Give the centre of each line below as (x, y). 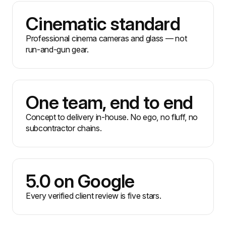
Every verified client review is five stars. (94, 196)
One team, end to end (109, 103)
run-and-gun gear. (57, 50)
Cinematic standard (103, 24)
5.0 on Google (80, 181)
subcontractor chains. (64, 128)
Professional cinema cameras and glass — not (106, 39)
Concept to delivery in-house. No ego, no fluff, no (112, 117)
